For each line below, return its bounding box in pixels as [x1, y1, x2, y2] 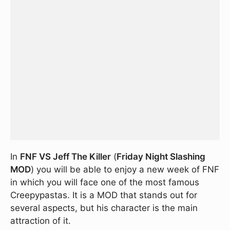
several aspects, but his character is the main [10, 203, 198, 213]
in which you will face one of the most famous [10, 177, 199, 187]
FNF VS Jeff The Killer [20, 151, 111, 162]
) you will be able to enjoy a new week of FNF [31, 164, 219, 175]
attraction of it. [10, 216, 71, 226]
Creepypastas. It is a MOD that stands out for [10, 190, 197, 200]
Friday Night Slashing [117, 151, 205, 162]
